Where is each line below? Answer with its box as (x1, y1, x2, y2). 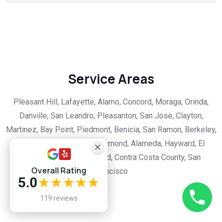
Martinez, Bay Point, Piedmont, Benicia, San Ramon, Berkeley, (5, 125, 217, 135)
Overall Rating (31, 165, 86, 176)
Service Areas (68, 70, 154, 88)
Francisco (94, 166, 128, 176)
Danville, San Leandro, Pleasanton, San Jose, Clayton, (19, 111, 203, 121)
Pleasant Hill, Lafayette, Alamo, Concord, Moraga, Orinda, (13, 97, 209, 107)
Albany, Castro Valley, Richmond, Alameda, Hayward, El (17, 139, 205, 149)
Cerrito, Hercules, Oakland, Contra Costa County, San (21, 153, 201, 163)
